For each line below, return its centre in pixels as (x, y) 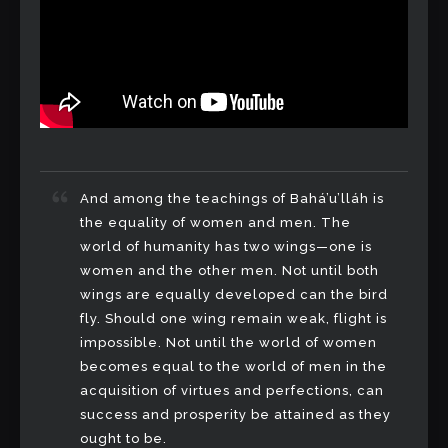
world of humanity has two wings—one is (226, 246)
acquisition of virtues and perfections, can (232, 390)
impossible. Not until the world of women (228, 342)
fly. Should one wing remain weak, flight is (233, 318)
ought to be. (123, 438)
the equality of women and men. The (215, 222)
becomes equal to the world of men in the (233, 366)
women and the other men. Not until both (229, 270)
